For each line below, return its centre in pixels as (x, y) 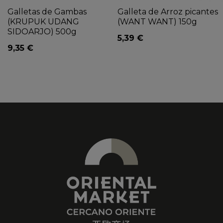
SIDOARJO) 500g (42, 31)
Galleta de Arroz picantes (168, 11)
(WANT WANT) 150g (157, 21)
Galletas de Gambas (47, 11)
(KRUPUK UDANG (43, 21)
